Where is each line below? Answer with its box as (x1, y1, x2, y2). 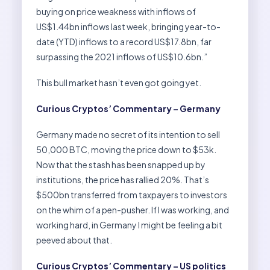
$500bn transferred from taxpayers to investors (36, 189, 227, 200)
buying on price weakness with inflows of (36, 5, 196, 17)
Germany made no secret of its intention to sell (36, 128, 220, 140)
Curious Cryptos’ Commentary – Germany (36, 102, 221, 114)
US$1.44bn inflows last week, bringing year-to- (36, 20, 221, 32)
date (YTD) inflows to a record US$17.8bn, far (36, 36, 212, 47)
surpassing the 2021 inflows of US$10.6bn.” (36, 51, 207, 62)
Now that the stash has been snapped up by (36, 159, 206, 170)
